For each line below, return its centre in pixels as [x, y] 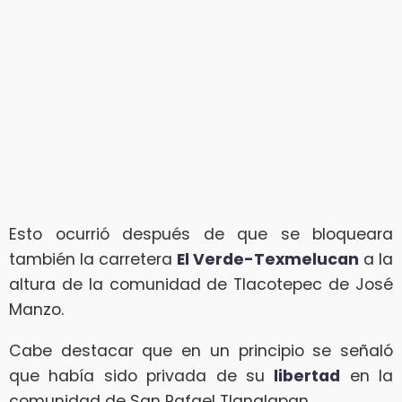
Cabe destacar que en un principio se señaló [201, 350]
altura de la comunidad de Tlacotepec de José [201, 284]
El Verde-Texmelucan [268, 259]
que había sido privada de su [142, 376]
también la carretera [93, 259]
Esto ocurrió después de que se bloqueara [201, 234]
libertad [307, 376]
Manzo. [36, 309]
